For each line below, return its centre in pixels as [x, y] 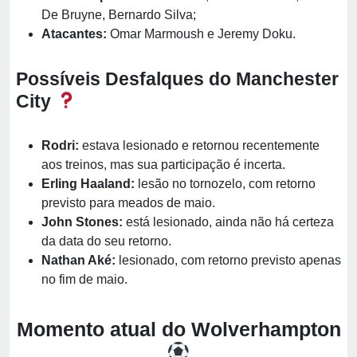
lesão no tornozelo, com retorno [225, 184]
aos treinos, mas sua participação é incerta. [163, 165]
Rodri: [60, 145]
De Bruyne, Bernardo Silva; [119, 15]
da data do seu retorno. [106, 241]
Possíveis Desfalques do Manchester [177, 79]
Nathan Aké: [78, 260]
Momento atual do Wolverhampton [178, 329]
